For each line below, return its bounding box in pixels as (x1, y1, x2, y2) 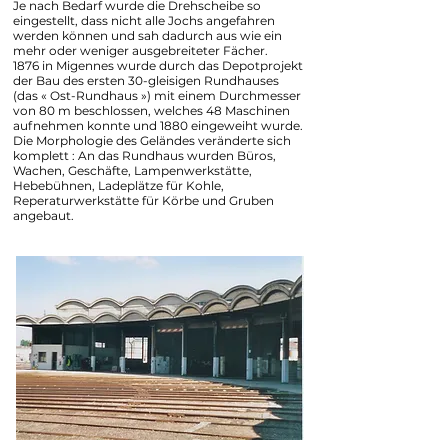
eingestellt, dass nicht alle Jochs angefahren (13, 13, 275, 28)
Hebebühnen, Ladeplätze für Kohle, (13, 178, 224, 193)
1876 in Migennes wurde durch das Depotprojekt (13, 58, 303, 73)
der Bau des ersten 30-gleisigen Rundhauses (13, 73, 279, 88)
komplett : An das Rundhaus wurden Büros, (13, 148, 276, 163)
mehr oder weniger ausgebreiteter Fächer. (13, 43, 268, 58)
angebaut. (13, 208, 74, 223)
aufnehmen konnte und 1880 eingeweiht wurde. (13, 118, 303, 133)
